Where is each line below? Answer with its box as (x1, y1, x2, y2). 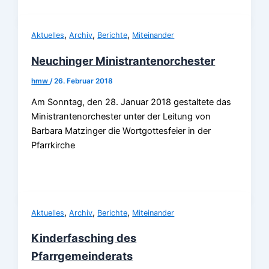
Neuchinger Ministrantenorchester (31, 53, 216, 67)
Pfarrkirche (31, 140, 76, 151)
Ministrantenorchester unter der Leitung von (31, 111, 211, 122)
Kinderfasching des (31, 231, 137, 244)
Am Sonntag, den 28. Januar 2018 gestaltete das (31, 97, 232, 108)
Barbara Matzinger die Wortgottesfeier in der (31, 125, 211, 137)
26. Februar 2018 (54, 76, 113, 85)
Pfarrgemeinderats (31, 249, 133, 262)
